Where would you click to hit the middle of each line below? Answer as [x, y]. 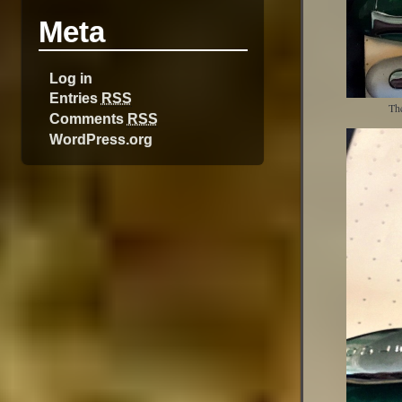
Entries [75, 98]
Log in [70, 78]
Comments [88, 119]
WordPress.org [100, 139]
